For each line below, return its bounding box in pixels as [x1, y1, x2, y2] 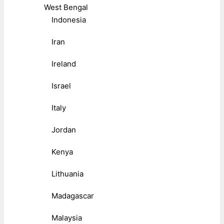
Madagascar [51, 191, 94, 201]
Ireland [51, 59, 76, 69]
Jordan [51, 125, 76, 135]
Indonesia [51, 15, 86, 25]
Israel [51, 81, 71, 91]
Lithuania [51, 169, 83, 179]
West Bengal [44, 2, 88, 12]
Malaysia [51, 213, 82, 223]
